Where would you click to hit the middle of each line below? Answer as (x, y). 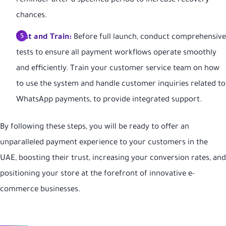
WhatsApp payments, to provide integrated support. (109, 100)
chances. (32, 16)
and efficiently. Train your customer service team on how (118, 69)
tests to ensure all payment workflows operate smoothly (116, 53)
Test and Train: (44, 37)
